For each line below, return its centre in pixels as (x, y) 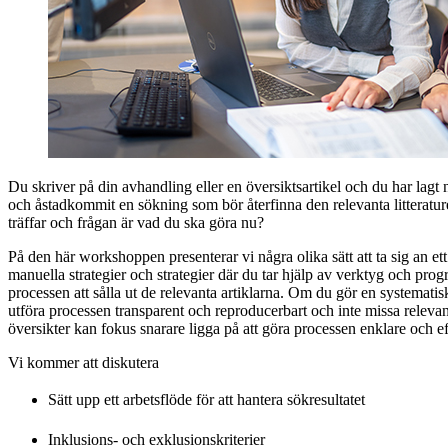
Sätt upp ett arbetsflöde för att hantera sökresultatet (208, 399)
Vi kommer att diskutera (83, 362)
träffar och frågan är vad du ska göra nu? (136, 222)
